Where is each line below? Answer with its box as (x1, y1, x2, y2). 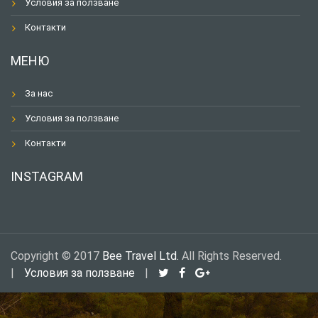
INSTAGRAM (11, 169, 83, 185)
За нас (25, 88, 53, 99)
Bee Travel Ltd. (102, 249, 179, 263)
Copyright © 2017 (11, 249, 102, 263)
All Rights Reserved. (179, 249, 282, 263)
